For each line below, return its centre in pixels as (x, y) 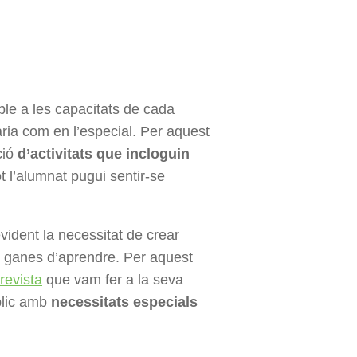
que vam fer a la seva (113, 280)
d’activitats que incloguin (102, 154)
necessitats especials (124, 302)
